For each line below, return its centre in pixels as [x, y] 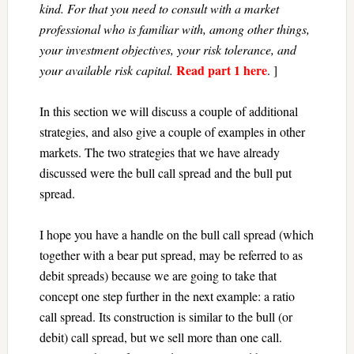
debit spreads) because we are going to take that [158, 275]
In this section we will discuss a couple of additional [168, 111]
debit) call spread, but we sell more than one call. [160, 337]
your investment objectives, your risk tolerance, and [168, 49]
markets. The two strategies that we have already [159, 152]
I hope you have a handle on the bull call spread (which [176, 234]
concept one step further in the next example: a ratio [167, 296]
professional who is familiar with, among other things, [174, 29]
